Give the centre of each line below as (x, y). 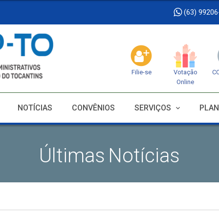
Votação (185, 72)
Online (185, 82)
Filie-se (141, 72)
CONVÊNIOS (93, 108)
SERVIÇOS (153, 108)
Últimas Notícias (109, 156)
